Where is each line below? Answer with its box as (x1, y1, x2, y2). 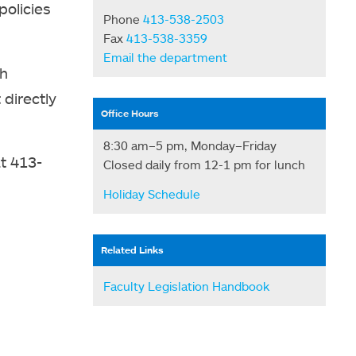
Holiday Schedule (103, 186, 201, 201)
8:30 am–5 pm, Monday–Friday (103, 137, 277, 153)
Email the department (103, 49, 228, 64)
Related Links (101, 244, 164, 257)
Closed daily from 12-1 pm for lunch (103, 157, 306, 172)
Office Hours (101, 107, 160, 120)
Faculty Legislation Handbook (103, 278, 270, 293)
